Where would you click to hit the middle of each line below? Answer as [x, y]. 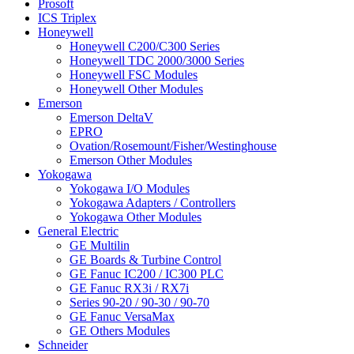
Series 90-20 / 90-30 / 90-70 [139, 302]
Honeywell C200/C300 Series [145, 46]
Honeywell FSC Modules [134, 74]
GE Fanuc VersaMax [122, 316]
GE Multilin [100, 245]
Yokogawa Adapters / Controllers [153, 202]
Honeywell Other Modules [136, 88]
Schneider [63, 345]
